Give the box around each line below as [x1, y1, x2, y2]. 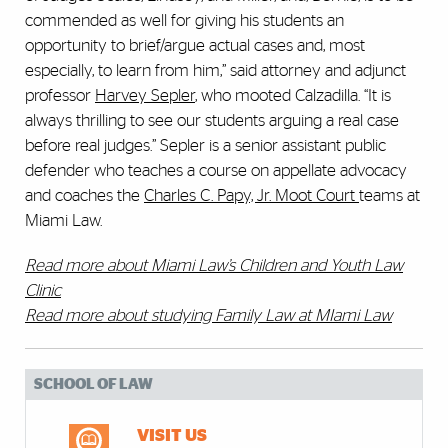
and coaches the [25, 187, 144, 205]
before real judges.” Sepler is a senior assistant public [25, 137, 386, 155]
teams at [359, 187, 420, 205]
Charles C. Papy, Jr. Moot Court [144, 187, 359, 205]
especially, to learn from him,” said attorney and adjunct [25, 62, 406, 80]
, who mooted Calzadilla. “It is [195, 87, 391, 105]
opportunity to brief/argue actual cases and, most [25, 37, 365, 55]
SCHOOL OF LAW [34, 377, 153, 393]
